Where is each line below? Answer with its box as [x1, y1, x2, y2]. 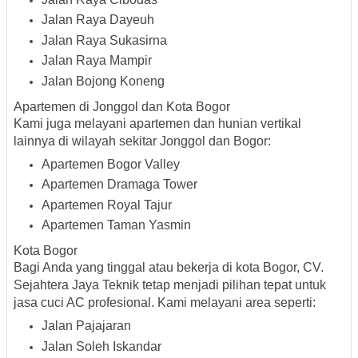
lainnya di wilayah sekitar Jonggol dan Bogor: [14, 133, 271, 148]
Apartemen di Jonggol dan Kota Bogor [14, 99, 230, 113]
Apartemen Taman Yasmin [42, 218, 191, 233]
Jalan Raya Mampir [42, 54, 152, 68]
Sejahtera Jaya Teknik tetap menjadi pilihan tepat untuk [14, 278, 326, 292]
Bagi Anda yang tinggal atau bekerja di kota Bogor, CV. [14, 261, 324, 275]
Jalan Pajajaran [42, 319, 131, 333]
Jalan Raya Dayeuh [42, 13, 154, 27]
